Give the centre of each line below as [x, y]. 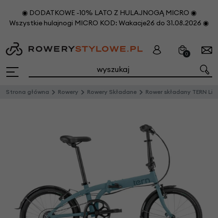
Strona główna [27, 91]
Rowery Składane [112, 91]
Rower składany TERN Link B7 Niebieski [179, 91]
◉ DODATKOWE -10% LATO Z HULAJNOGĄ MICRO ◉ [109, 13]
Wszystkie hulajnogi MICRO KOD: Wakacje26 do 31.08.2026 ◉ [109, 23]
